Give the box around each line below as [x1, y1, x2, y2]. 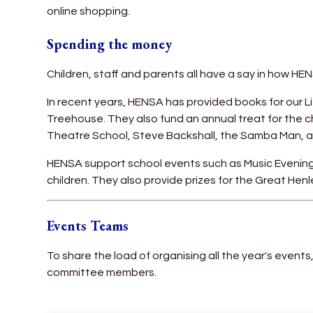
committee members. [47, 266, 157, 278]
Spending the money [47, 34, 173, 53]
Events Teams [47, 216, 129, 235]
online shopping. [47, 5, 131, 17]
